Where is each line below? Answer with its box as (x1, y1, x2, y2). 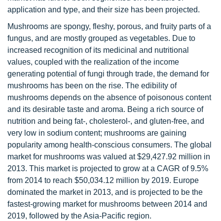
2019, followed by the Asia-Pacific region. (7, 212, 151, 220)
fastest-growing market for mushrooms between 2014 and (7, 200, 207, 208)
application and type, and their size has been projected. (7, 5, 200, 14)
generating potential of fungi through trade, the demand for (7, 70, 209, 78)
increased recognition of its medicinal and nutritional (7, 46, 189, 54)
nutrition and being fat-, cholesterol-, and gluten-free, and (7, 117, 204, 125)
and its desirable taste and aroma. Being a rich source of (7, 105, 203, 113)
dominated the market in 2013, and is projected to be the (7, 188, 203, 196)
